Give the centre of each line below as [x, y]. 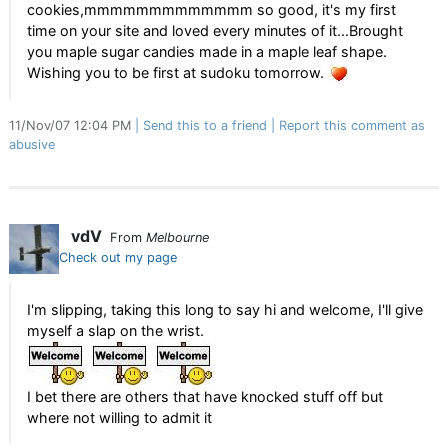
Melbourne [177, 237]
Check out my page [118, 257]
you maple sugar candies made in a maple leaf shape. [207, 51]
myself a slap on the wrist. [115, 330]
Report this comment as [352, 126]
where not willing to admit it [119, 417]
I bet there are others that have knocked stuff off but [205, 396]
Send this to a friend [205, 126]
